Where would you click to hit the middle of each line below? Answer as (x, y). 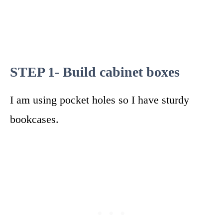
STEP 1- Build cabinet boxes (95, 72)
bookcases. (34, 119)
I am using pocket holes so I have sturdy (100, 100)
